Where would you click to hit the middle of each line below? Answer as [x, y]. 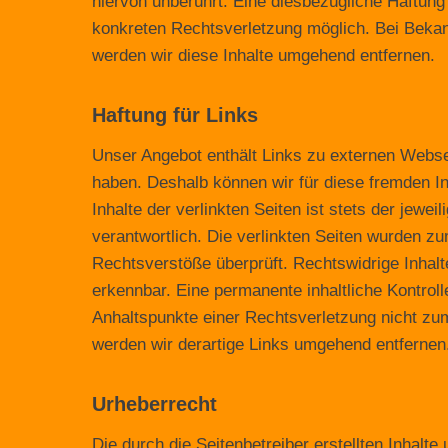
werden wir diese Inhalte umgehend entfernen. [263, 55]
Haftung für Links [175, 115]
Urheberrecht [154, 404]
